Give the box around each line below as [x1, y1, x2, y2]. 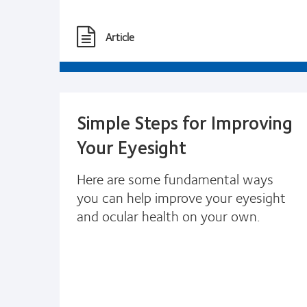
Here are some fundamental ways [77, 167, 273, 190]
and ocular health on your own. [77, 204, 260, 227]
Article [106, 27, 134, 45]
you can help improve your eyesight [77, 185, 286, 208]
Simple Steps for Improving [77, 107, 293, 136]
